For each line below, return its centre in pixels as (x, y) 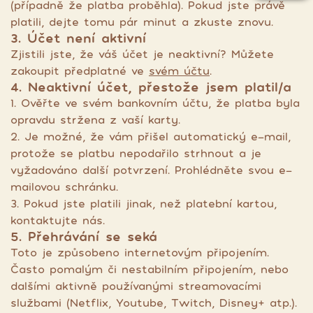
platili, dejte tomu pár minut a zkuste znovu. (142, 22)
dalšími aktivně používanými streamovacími (136, 286)
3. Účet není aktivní (78, 38)
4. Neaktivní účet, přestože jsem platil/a (151, 87)
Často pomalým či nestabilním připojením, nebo (150, 269)
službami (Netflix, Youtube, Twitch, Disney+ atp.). (154, 303)
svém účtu (179, 71)
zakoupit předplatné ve (80, 71)
